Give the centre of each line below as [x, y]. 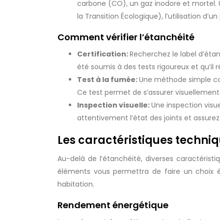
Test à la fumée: [108, 80]
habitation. [76, 184]
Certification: [103, 54]
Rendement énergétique [113, 205]
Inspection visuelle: [114, 105]
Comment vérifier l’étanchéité [126, 37]
